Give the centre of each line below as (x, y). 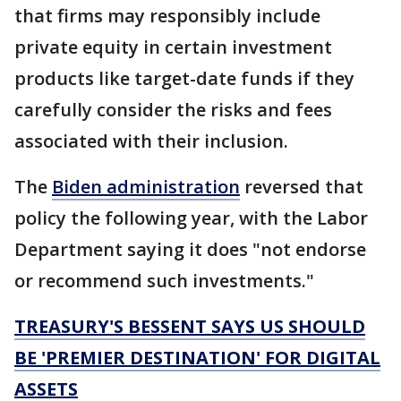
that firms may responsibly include (167, 15)
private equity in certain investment (173, 47)
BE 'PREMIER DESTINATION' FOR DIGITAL (197, 357)
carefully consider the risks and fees (173, 109)
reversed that (302, 186)
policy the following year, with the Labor (191, 218)
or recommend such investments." (164, 280)
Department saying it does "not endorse (190, 249)
